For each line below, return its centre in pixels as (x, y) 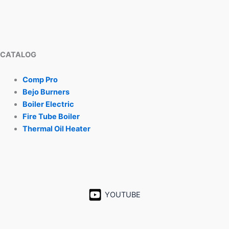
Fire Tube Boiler (51, 117)
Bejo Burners (46, 92)
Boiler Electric (48, 105)
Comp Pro (40, 80)
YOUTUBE (123, 194)
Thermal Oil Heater (56, 129)
